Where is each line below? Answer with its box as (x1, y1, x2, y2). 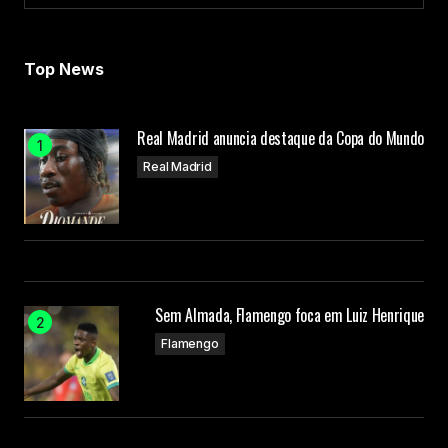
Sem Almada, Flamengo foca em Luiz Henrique (155, 303, 424, 328)
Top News (24, 59, 104, 80)
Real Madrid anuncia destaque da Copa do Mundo (137, 126, 424, 151)
